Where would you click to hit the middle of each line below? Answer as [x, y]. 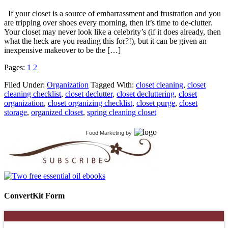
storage [16, 112]
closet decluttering [146, 94]
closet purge [156, 103]
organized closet [57, 112]
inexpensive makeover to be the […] [62, 50]
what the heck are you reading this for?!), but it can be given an [105, 41]
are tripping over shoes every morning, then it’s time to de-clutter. [108, 22]
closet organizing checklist [90, 103]
